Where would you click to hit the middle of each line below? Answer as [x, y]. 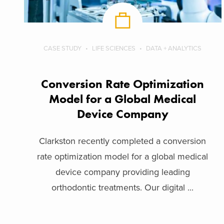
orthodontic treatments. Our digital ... [123, 187]
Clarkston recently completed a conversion [123, 141]
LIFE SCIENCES [114, 48]
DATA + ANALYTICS [174, 48]
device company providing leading [122, 172]
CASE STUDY [63, 48]
